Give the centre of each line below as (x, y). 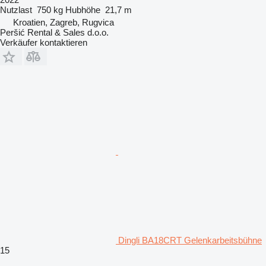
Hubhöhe (83, 9)
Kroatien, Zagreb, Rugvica (64, 22)
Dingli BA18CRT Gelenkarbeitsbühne (190, 240)
